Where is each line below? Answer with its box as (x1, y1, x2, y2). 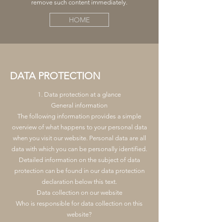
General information (51, 102, 108, 109)
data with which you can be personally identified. (11, 145, 147, 153)
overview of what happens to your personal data (11, 123, 147, 131)
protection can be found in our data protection (14, 167, 145, 174)
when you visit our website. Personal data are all (12, 134, 146, 142)
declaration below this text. (42, 178, 117, 185)
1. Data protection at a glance (38, 91, 121, 98)
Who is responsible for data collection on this (16, 200, 143, 207)
